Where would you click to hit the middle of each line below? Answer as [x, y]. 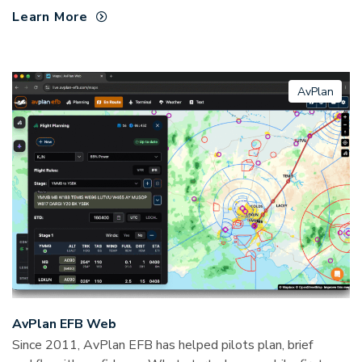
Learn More [50, 17]
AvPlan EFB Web [64, 324]
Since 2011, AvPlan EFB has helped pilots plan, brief [162, 345]
